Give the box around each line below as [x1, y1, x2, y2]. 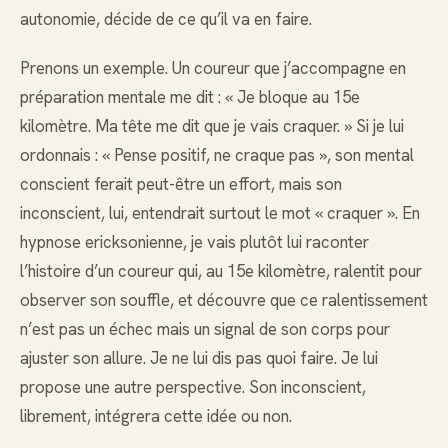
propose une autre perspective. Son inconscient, [20, 375, 366, 398]
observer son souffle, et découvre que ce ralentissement [20, 288, 428, 311]
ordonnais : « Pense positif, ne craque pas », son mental [20, 143, 414, 166]
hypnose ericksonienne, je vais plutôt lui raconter [20, 230, 369, 253]
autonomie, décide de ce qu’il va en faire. [20, 8, 312, 31]
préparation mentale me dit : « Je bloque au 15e [20, 85, 360, 108]
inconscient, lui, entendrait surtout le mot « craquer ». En [20, 201, 420, 224]
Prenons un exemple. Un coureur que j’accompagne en [20, 56, 406, 79]
